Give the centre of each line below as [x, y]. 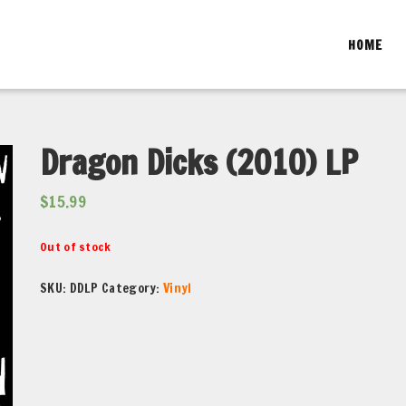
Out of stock [76, 246]
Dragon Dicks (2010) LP [199, 163]
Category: [133, 288]
